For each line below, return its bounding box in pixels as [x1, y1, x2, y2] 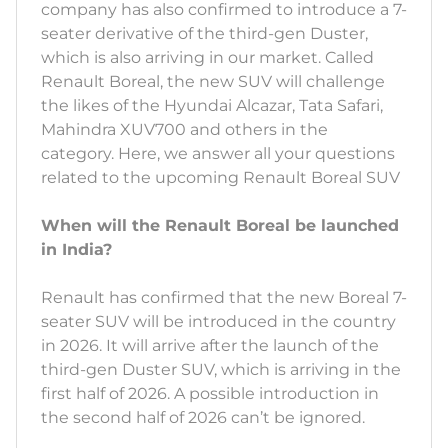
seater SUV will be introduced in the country [41, 312, 396, 332]
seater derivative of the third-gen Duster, [41, 24, 368, 44]
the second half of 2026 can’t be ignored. [41, 408, 365, 428]
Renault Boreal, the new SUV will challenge [41, 72, 385, 92]
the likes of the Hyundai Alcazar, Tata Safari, [41, 96, 383, 116]
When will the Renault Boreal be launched [41, 216, 399, 236]
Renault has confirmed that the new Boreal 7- [41, 288, 407, 308]
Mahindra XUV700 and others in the [41, 120, 328, 140]
